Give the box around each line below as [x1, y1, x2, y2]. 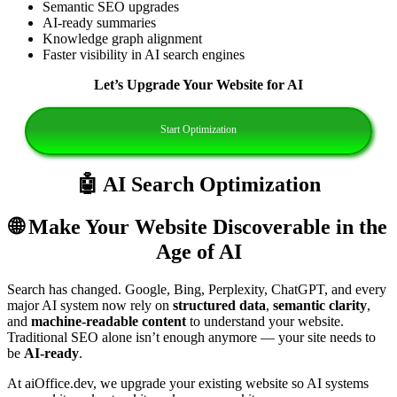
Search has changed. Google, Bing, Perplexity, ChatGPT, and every [7, 281, 386, 297]
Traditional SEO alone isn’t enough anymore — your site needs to [7, 329, 376, 345]
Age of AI [155, 239, 242, 263]
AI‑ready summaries [43, 14, 156, 30]
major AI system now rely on [7, 297, 173, 313]
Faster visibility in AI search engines [43, 46, 245, 62]
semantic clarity [273, 297, 367, 313]
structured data [173, 297, 266, 313]
